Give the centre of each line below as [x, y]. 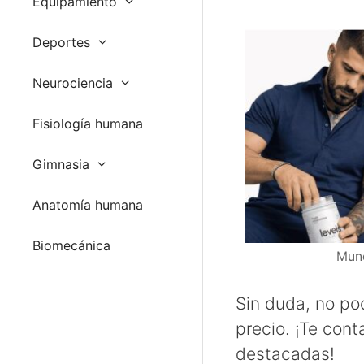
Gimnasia [61, 164]
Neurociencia [73, 82]
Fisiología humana [88, 123]
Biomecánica [71, 245]
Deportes [61, 42]
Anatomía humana [88, 204]
